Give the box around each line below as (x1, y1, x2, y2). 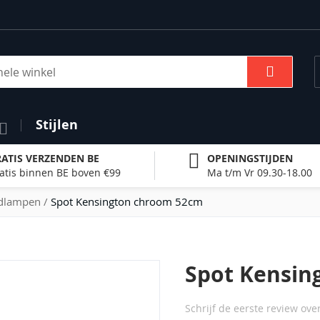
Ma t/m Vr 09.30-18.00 (207, 165, 313, 179)
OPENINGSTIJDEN (207, 151, 294, 165)
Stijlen (36, 115, 78, 134)
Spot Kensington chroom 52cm (51, 194, 203, 209)
